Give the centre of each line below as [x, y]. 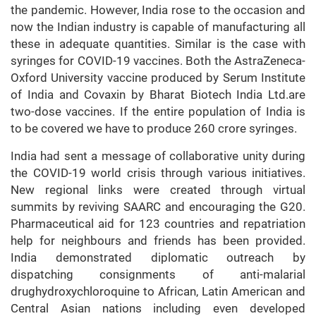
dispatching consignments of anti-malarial [158, 275]
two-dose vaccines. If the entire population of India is [158, 112]
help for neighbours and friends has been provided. [158, 241]
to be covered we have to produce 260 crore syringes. [154, 129]
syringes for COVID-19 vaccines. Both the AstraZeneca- [158, 61]
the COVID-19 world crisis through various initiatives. [158, 173]
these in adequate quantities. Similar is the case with [158, 44]
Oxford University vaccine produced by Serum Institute [158, 78]
